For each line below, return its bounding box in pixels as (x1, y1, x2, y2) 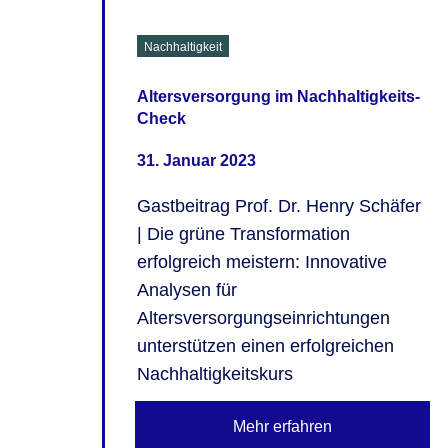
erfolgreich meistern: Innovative (137, 251, 387, 272)
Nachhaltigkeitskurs (137, 363, 293, 384)
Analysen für (137, 279, 237, 300)
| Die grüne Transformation (137, 223, 350, 244)
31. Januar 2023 (137, 151, 256, 169)
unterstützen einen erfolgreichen (137, 335, 394, 356)
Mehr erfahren (233, 417, 333, 435)
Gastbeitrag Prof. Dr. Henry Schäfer (137, 195, 421, 216)
